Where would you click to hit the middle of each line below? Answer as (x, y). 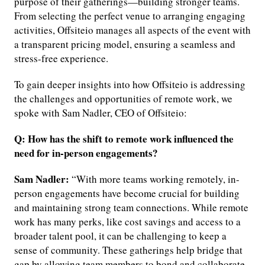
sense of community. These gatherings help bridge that (128, 250)
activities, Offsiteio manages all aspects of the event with (132, 30)
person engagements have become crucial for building (127, 193)
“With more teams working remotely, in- (154, 179)
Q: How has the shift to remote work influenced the (124, 139)
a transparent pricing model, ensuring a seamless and (125, 44)
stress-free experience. (61, 59)
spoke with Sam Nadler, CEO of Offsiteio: (101, 113)
